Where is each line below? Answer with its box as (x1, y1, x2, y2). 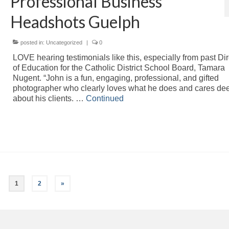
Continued (85, 94, 124, 103)
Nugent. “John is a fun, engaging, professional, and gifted (12, 73, 219, 82)
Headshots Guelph (10, 11, 140, 32)
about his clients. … (12, 94, 86, 103)
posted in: (18, 39, 46, 45)
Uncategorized (45, 39, 82, 45)
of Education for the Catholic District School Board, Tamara (12, 63, 225, 72)
